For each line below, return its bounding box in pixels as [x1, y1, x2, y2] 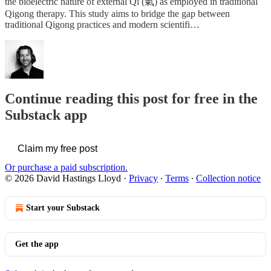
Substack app [5, 106, 87, 123]
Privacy [129, 172, 158, 183]
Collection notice [196, 172, 261, 183]
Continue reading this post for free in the [5, 90, 258, 106]
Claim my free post [18, 143, 97, 154]
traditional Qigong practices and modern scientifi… [5, 19, 200, 30]
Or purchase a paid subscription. [5, 162, 128, 172]
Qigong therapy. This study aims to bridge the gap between [5, 8, 230, 19]
